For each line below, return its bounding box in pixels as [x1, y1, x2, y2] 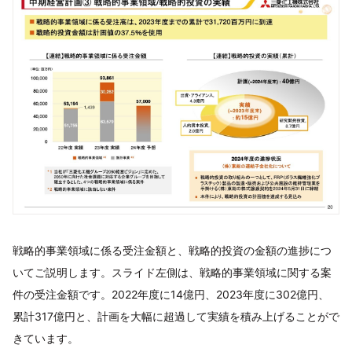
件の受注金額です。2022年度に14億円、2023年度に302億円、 [13, 287, 329, 301]
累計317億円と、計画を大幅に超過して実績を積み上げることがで [13, 309, 339, 323]
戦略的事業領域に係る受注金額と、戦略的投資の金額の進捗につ [13, 243, 332, 257]
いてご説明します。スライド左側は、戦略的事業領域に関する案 [13, 265, 332, 279]
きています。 [13, 331, 79, 345]
